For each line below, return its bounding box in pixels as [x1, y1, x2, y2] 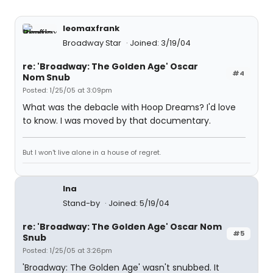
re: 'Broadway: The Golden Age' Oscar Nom [23, 221, 222, 233]
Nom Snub [23, 71, 70, 83]
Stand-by [63, 197, 102, 209]
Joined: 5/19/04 [108, 197, 169, 209]
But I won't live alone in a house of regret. [23, 147, 161, 157]
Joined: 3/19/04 [130, 37, 191, 49]
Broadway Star [63, 37, 123, 49]
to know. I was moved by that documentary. [23, 115, 211, 127]
